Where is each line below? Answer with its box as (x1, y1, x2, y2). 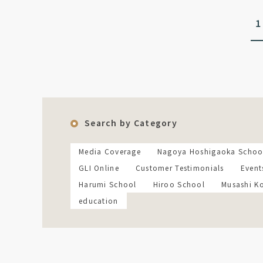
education (79, 195, 119, 205)
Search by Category (85, 117, 178, 129)
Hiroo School (153, 179, 205, 189)
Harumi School (79, 179, 137, 189)
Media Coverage (79, 146, 141, 156)
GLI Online (79, 163, 119, 173)
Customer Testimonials (135, 163, 224, 173)
